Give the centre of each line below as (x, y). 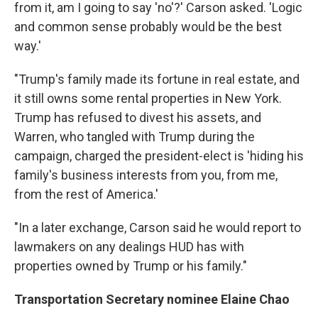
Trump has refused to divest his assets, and (138, 117)
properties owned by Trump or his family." (131, 265)
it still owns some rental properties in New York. (148, 98)
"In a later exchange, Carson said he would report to (158, 227)
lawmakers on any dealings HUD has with (129, 246)
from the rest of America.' (86, 194)
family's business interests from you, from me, (146, 175)
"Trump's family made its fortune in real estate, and (157, 79)
